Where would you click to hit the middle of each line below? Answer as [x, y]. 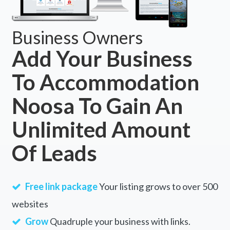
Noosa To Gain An [97, 106]
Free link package [61, 187]
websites [30, 204]
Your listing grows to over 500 [157, 187]
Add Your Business [102, 59]
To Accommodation [105, 82]
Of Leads [54, 153]
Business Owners [77, 37]
